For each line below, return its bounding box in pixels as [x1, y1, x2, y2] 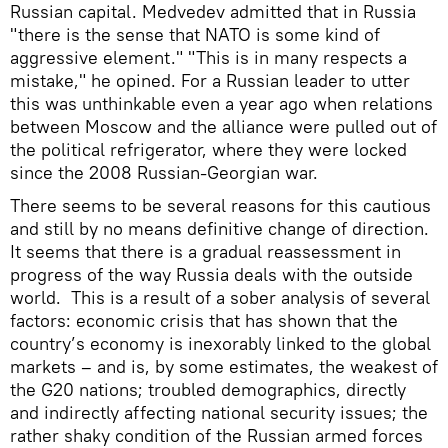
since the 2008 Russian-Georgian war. [10, 161, 318, 184]
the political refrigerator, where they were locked [10, 138, 407, 161]
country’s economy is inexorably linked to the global [10, 332, 431, 355]
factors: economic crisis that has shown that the [10, 309, 398, 332]
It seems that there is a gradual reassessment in [10, 240, 401, 263]
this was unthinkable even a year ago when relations [10, 92, 433, 115]
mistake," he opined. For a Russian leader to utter [10, 69, 410, 92]
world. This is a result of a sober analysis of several [10, 286, 430, 309]
